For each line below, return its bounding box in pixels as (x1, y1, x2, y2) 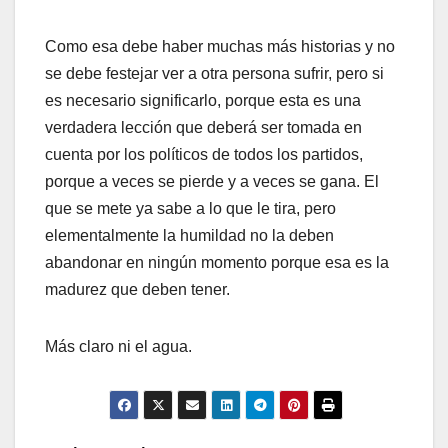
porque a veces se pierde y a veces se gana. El (45, 173, 379, 191)
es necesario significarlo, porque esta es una (45, 92, 361, 110)
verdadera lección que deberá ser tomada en (45, 119, 362, 137)
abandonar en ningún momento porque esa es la (45, 254, 389, 272)
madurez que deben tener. (45, 281, 230, 299)
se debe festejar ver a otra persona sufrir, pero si (45, 65, 384, 83)
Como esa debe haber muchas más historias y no (45, 38, 395, 56)
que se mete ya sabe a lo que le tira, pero (45, 200, 336, 218)
